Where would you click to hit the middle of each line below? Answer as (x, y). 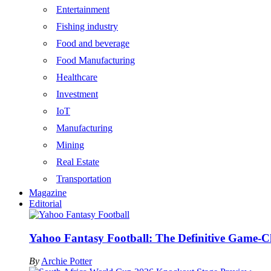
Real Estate (78, 162)
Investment (77, 94)
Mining (70, 145)
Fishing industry (87, 26)
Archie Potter (67, 261)
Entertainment (83, 9)
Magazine (48, 193)
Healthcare (77, 77)
